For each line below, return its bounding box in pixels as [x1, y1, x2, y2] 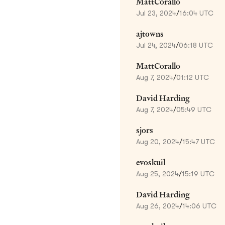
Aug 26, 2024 [136, 201, 179, 210]
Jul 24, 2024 [136, 41, 176, 49]
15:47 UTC [182, 137, 215, 146]
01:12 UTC [176, 73, 209, 81]
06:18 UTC [179, 41, 213, 49]
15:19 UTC [182, 169, 214, 178]
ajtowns [136, 28, 164, 39]
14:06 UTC [182, 201, 216, 210]
